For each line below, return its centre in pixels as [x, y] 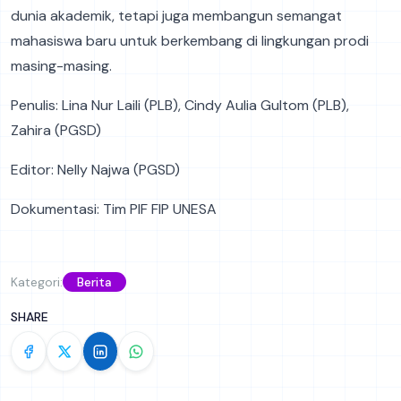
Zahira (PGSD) [56, 131]
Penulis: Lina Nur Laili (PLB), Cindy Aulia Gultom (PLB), [180, 106]
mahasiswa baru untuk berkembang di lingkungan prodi [190, 41]
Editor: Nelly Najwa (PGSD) [95, 170]
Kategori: [37, 282]
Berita [94, 282]
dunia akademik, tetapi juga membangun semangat [176, 16]
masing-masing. [61, 66]
